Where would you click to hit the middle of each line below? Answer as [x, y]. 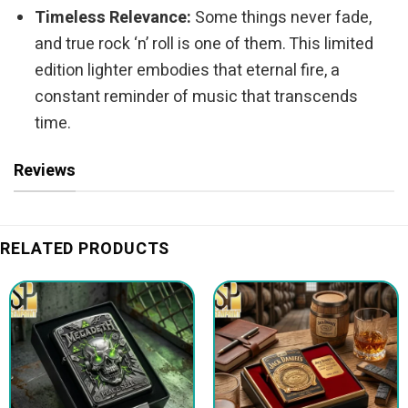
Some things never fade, [282, 17]
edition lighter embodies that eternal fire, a [188, 70]
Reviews [45, 170]
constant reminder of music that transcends [197, 97]
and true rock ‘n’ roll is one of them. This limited [204, 44]
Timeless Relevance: [113, 17]
